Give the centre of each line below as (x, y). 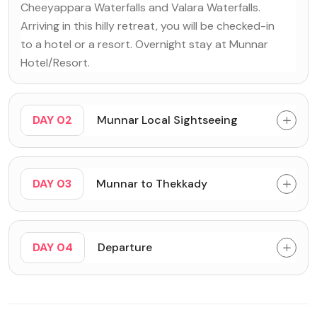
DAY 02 (52, 120)
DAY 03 (52, 183)
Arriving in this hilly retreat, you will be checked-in (148, 25)
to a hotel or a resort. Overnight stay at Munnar (144, 44)
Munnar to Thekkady (152, 183)
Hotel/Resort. (55, 62)
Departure (125, 247)
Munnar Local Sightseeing (167, 120)
